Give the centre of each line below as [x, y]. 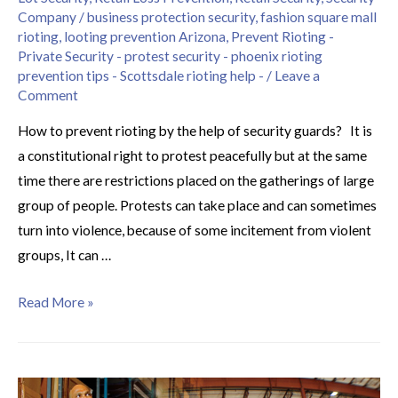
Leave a [297, 75]
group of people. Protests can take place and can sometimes [197, 206]
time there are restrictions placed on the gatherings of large [196, 181]
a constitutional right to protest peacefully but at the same [192, 156]
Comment [48, 95]
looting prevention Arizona [145, 36]
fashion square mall [318, 16]
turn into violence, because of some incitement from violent [195, 231]
